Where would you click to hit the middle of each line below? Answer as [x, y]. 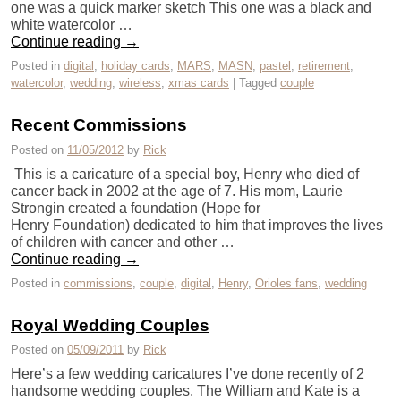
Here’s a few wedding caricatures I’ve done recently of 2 [188, 374]
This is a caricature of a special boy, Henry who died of [185, 174]
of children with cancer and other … [123, 242]
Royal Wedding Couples [110, 325]
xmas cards [199, 83]
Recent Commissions [99, 125]
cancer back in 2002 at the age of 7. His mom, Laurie [177, 191]
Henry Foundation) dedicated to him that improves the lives [197, 225]
